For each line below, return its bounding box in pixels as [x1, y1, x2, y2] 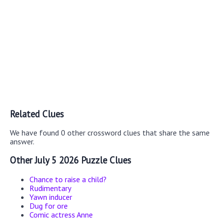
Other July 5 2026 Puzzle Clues [10, 154, 131, 166]
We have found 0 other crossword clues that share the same [10, 128, 210, 138]
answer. [10, 137, 34, 147]
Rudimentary [29, 183, 71, 193]
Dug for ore [29, 200, 68, 211]
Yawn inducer [29, 192, 72, 202]
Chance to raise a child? [29, 174, 107, 184]
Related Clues [10, 108, 64, 120]
